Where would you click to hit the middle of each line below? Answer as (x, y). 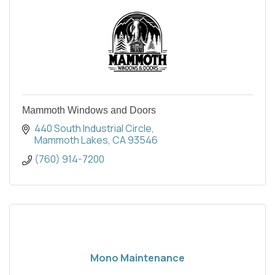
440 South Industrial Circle (93, 128)
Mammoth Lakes (71, 140)
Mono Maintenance (137, 258)
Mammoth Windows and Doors (89, 110)
